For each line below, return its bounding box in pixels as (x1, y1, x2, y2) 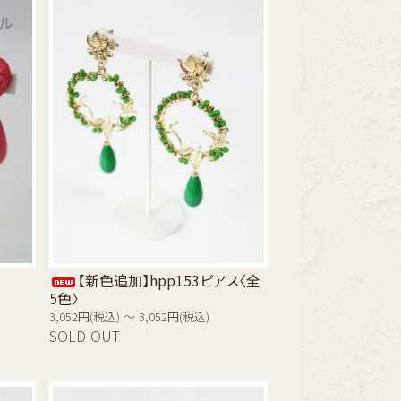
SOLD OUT (49, 329, 121, 345)
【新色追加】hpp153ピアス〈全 (78, 269, 261, 292)
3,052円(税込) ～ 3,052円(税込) (49, 311, 210, 324)
